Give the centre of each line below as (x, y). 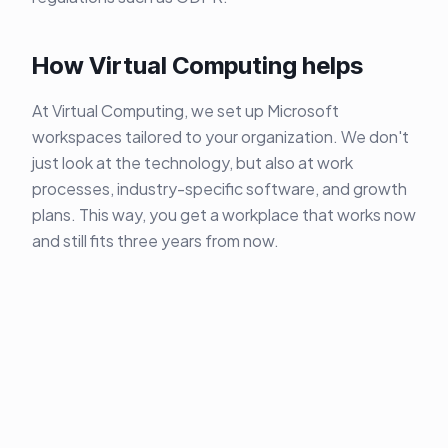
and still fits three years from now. (155, 241)
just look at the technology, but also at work (192, 163)
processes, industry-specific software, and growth (219, 189)
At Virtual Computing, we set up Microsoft (185, 111)
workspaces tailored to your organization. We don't (220, 137)
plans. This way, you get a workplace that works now (224, 215)
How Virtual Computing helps (197, 66)
